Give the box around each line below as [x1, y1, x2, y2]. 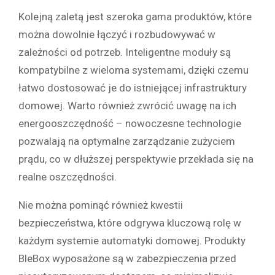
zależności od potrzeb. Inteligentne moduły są [18, 45, 231, 58]
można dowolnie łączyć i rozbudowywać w [18, 28, 215, 41]
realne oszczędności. [18, 170, 117, 183]
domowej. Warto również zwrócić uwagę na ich [18, 99, 236, 112]
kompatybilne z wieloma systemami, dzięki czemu [18, 63, 249, 76]
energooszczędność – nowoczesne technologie [18, 117, 241, 130]
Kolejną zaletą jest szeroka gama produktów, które [18, 10, 252, 23]
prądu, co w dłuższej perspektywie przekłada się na [18, 152, 254, 165]
